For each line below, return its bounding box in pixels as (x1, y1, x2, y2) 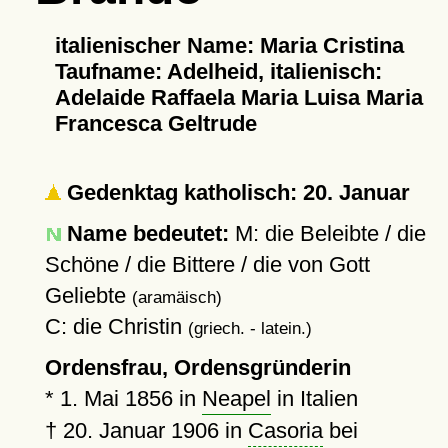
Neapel (201, 386, 271, 411)
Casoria (247, 418, 323, 443)
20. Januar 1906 (62, 418, 219, 443)
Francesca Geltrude (54, 111, 257, 136)
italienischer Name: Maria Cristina (54, 33, 404, 58)
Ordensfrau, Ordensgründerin (44, 355, 351, 380)
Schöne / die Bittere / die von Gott (44, 252, 370, 277)
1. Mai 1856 (59, 386, 173, 411)
